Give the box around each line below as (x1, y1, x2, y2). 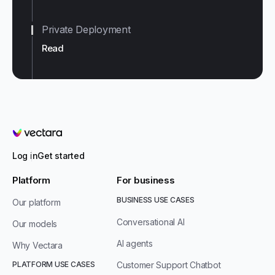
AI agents (117, 238, 153, 249)
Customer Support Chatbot (117, 260, 221, 270)
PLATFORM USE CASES (12, 260, 95, 269)
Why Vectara (12, 240, 63, 250)
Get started (37, 150, 85, 161)
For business (117, 174, 175, 186)
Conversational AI (117, 217, 185, 227)
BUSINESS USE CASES (117, 195, 195, 204)
